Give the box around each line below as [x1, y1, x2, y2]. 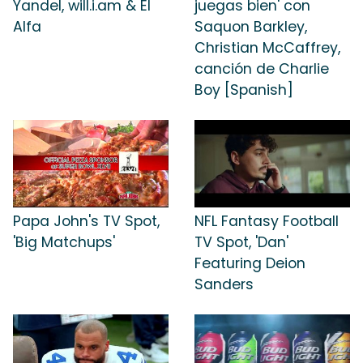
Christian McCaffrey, [194, 38, 340, 58]
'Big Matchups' [13, 232, 115, 252]
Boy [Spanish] [194, 80, 293, 100]
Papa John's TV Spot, [13, 211, 160, 231]
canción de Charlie [194, 59, 329, 79]
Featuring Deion [194, 253, 305, 273]
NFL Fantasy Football [194, 211, 339, 231]
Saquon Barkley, [194, 17, 307, 37]
